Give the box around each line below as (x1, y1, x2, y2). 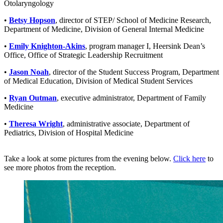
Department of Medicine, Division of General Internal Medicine (4, 24, 204, 33)
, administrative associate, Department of (63, 119, 190, 128)
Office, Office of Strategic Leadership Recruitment (4, 50, 163, 59)
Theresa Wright (9, 119, 63, 128)
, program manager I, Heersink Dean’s (85, 41, 205, 50)
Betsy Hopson (9, 15, 55, 24)
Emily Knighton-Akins (9, 41, 85, 50)
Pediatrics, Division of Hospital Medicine (4, 128, 133, 137)
